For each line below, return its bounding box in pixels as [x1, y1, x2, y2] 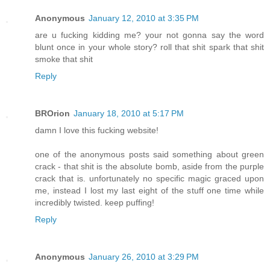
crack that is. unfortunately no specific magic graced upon [35, 174, 264, 184]
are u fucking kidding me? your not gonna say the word [35, 30, 264, 40]
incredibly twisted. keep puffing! [35, 198, 154, 208]
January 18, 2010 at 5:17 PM [74, 108, 184, 119]
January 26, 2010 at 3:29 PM [89, 252, 199, 262]
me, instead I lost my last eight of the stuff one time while [35, 186, 264, 196]
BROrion [35, 108, 70, 119]
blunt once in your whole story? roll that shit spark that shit [35, 42, 264, 52]
